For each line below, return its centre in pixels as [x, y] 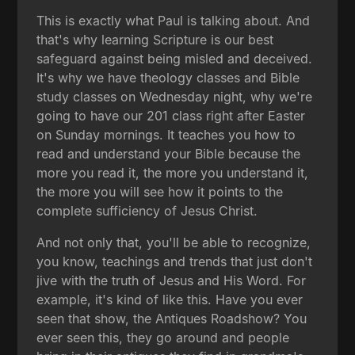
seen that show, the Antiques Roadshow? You [172, 318]
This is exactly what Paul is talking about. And [174, 20]
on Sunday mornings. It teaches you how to [166, 134]
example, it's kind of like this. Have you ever [170, 299]
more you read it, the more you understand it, [173, 172]
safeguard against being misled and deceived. [175, 58]
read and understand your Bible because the [169, 153]
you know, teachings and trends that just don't [175, 261]
